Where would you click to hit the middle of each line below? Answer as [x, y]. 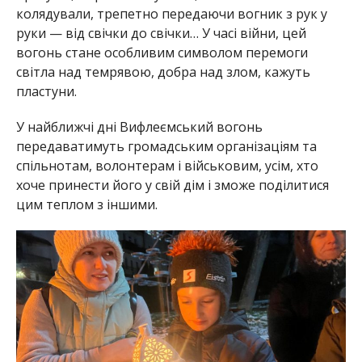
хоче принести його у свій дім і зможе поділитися [172, 185]
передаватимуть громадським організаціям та [166, 146]
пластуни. [46, 91]
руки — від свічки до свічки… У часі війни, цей [161, 33]
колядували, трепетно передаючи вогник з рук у [171, 13]
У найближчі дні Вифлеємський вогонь [139, 126]
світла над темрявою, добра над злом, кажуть [163, 72]
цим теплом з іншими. [86, 204]
